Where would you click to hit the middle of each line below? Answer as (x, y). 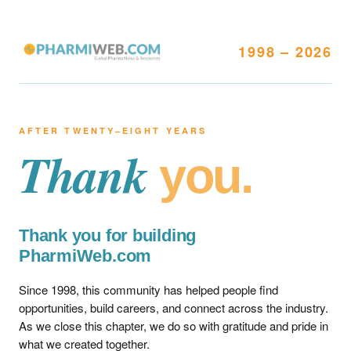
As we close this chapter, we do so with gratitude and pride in (174, 326)
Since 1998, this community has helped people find (148, 289)
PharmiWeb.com (85, 256)
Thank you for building (108, 235)
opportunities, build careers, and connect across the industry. (174, 308)
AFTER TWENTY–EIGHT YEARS (113, 130)
